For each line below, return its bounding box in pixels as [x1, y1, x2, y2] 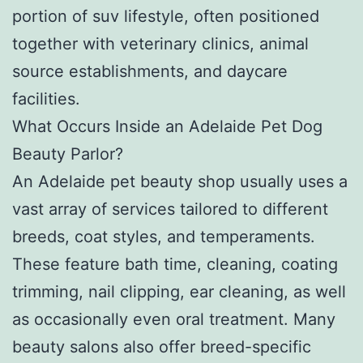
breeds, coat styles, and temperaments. [12, 226, 315, 246]
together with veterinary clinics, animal [12, 33, 309, 53]
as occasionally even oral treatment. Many [12, 309, 335, 329]
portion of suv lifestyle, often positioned [12, 6, 319, 26]
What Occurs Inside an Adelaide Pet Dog [12, 116, 322, 136]
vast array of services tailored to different [12, 199, 328, 219]
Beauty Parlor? [12, 143, 123, 164]
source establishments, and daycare [12, 61, 288, 81]
